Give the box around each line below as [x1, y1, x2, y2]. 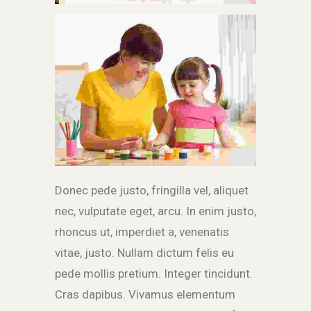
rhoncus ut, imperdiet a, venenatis [55, 225, 229, 239]
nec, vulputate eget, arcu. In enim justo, [55, 204, 256, 219]
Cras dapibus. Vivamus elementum [55, 287, 235, 302]
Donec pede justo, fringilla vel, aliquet [55, 183, 249, 198]
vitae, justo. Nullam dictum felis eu [55, 246, 234, 260]
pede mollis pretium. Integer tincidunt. [55, 267, 253, 281]
